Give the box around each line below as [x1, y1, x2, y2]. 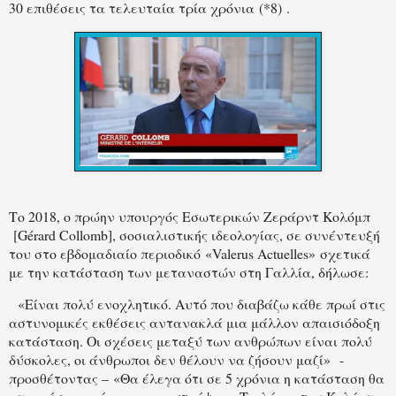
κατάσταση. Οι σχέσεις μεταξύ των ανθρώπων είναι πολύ [9, 331, 372, 351]
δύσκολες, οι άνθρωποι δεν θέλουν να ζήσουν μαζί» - [9, 350, 344, 369]
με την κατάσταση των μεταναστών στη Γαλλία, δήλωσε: [9, 262, 369, 281]
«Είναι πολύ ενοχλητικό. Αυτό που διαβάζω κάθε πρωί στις [9, 294, 385, 314]
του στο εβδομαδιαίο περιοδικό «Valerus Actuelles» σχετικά [9, 243, 370, 263]
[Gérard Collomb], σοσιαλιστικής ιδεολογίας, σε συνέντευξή [13, 225, 380, 244]
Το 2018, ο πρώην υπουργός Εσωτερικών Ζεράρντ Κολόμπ [9, 206, 370, 225]
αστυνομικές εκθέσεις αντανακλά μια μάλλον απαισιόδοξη [9, 313, 380, 332]
